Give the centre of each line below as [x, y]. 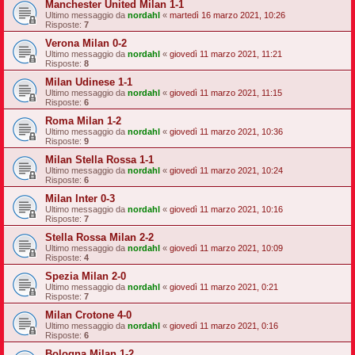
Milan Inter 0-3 [80, 198]
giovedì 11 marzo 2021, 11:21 [226, 54]
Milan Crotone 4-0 [88, 315]
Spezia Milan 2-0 [86, 276]
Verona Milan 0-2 [86, 43]
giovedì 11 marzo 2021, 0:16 [224, 326]
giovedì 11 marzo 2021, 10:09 [226, 248]
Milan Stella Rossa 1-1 [99, 160]
